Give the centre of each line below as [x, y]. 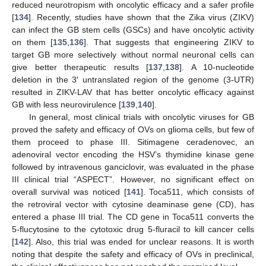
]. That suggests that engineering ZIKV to [169, 42]
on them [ [32, 42]
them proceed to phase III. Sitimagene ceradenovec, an [133, 142]
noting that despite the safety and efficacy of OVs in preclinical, [133, 254]
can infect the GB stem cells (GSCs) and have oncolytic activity [133, 29]
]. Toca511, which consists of [197, 191]
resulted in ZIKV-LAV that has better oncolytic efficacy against [133, 92]
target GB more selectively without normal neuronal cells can [133, 54]
